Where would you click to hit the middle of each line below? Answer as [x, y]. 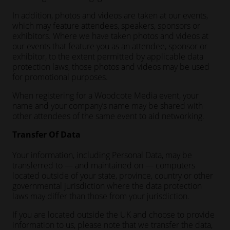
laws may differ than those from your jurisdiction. [101, 196]
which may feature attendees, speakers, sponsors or [106, 26]
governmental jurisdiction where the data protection [107, 186]
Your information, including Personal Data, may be [102, 155]
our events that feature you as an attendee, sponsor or [110, 46]
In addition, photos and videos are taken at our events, [110, 15]
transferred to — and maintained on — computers [104, 165]
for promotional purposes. [60, 77]
